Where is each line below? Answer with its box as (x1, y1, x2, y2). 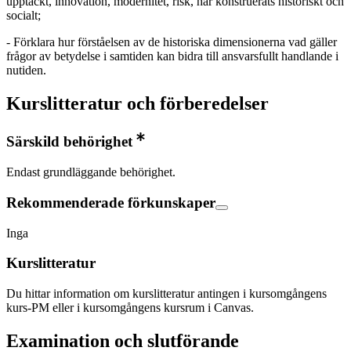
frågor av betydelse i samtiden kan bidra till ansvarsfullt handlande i (6, 49, 338, 63)
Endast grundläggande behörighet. (6, 165, 175, 179)
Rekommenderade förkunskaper (6, 194, 215, 211)
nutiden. (6, 63, 46, 78)
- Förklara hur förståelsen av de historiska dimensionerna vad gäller (6, 35, 337, 49)
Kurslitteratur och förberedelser (6, 93, 269, 114)
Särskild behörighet (6, 133, 132, 150)
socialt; (6, 9, 41, 23)
